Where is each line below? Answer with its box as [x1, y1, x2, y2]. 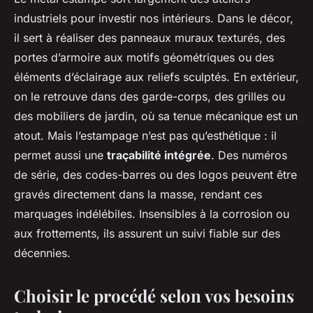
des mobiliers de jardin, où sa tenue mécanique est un [14, 108, 298, 123]
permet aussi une [14, 147, 107, 162]
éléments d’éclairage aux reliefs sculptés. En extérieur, [14, 69, 299, 84]
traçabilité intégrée [107, 147, 211, 162]
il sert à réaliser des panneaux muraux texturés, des [14, 30, 285, 45]
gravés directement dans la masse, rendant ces [14, 187, 262, 201]
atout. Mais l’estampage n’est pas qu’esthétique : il [14, 128, 277, 143]
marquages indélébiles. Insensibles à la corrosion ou [14, 206, 289, 221]
